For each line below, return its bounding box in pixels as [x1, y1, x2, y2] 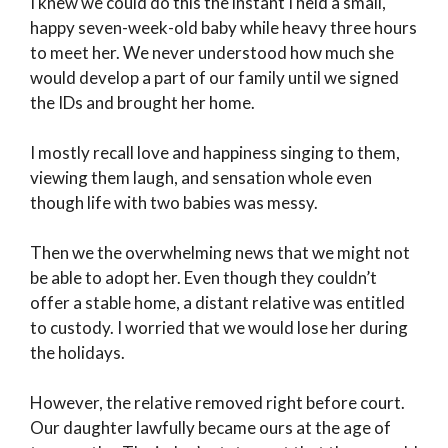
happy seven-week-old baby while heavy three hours [30, 17, 417, 39]
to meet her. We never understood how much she [30, 42, 394, 64]
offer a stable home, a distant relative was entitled [30, 292, 405, 314]
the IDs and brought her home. [30, 92, 255, 114]
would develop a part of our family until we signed [30, 67, 399, 89]
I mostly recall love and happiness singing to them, [30, 142, 400, 164]
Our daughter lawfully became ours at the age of [30, 417, 391, 439]
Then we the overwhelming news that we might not [30, 242, 410, 264]
